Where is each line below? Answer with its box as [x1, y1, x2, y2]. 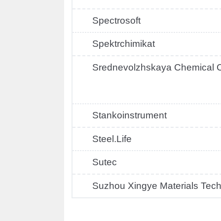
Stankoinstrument [92, 110, 167, 120]
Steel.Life [92, 134, 132, 144]
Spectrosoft [92, 15, 141, 26]
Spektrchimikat [92, 38, 155, 49]
